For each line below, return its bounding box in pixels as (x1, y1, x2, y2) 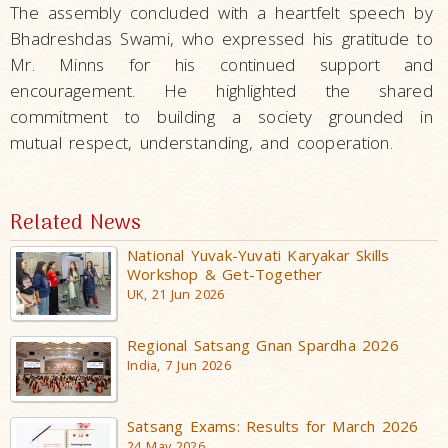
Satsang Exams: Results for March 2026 (127, 415, 419, 436)
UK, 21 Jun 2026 (127, 285, 225, 303)
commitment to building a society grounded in (10, 104, 433, 128)
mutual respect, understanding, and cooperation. (10, 130, 394, 154)
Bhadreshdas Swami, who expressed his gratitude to (10, 26, 433, 50)
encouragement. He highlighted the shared (10, 78, 433, 102)
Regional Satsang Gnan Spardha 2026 (127, 335, 399, 356)
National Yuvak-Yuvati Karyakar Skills (127, 244, 390, 265)
